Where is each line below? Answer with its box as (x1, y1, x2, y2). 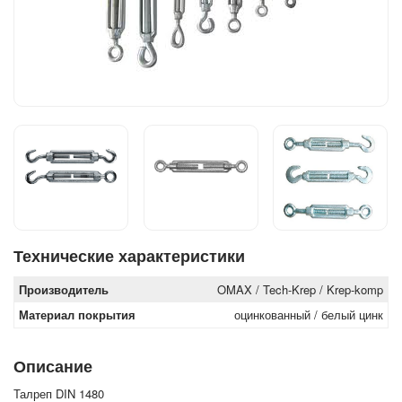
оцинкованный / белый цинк (234, 306, 383, 324)
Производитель (19, 281, 109, 299)
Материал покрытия (19, 306, 135, 324)
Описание (13, 354, 92, 379)
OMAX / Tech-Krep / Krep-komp (217, 281, 383, 299)
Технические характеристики (13, 244, 245, 268)
